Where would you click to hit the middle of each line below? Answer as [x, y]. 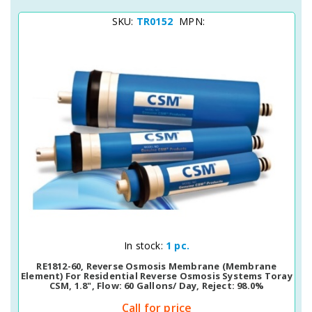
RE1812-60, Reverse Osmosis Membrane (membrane [157, 266]
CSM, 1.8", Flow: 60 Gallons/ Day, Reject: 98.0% [157, 286]
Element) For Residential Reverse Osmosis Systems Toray [157, 276]
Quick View [132, 244]
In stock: [145, 245]
